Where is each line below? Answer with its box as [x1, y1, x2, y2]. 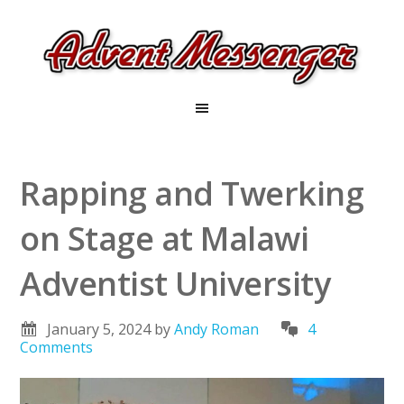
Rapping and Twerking [20, 171, 364, 216]
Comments [20, 337, 94, 357]
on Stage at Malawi [20, 216, 309, 261]
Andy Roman [174, 319, 260, 339]
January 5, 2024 [47, 319, 151, 339]
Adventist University [20, 262, 331, 306]
